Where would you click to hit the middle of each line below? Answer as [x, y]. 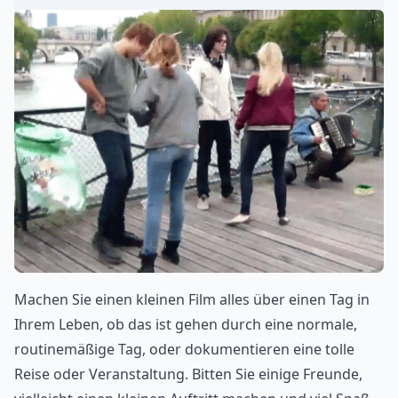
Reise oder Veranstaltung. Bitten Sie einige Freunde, [188, 374]
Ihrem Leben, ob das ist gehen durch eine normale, [186, 324]
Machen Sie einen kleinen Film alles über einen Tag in [192, 299]
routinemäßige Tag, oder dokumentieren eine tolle [184, 349]
